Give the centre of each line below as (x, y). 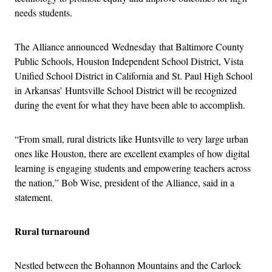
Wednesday (134, 46)
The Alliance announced (63, 46)
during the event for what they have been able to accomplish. (130, 104)
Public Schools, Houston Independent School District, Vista (129, 61)
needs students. (43, 12)
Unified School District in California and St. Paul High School (134, 75)
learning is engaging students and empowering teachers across (133, 168)
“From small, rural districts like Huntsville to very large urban (131, 138)
